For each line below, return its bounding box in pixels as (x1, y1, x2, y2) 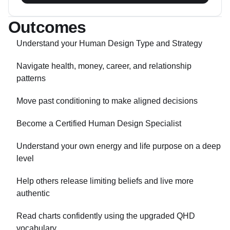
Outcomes (8, 18, 86, 36)
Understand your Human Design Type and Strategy (16, 39, 202, 48)
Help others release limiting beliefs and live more (16, 177, 194, 185)
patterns (16, 74, 46, 83)
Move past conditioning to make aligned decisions (16, 97, 198, 105)
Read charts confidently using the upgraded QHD (16, 212, 195, 220)
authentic (16, 189, 50, 198)
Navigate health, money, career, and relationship (16, 62, 191, 70)
